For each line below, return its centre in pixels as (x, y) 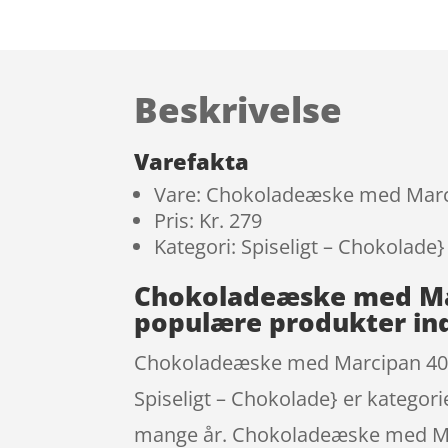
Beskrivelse (238, 109)
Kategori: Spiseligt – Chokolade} (300, 247)
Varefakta (192, 161)
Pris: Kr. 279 (208, 221)
